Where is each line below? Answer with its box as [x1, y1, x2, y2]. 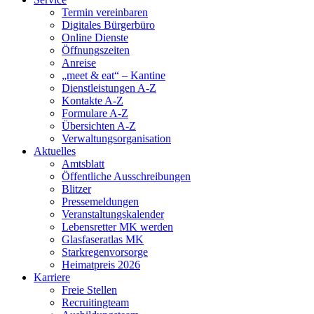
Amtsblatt [62, 157, 104, 170]
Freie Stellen [62, 283, 117, 296]
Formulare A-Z [62, 107, 128, 119]
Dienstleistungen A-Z [62, 81, 156, 94]
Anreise [62, 56, 96, 69]
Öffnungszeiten [62, 43, 130, 56]
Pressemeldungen [62, 195, 139, 207]
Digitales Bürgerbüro [62, 18, 155, 31]
